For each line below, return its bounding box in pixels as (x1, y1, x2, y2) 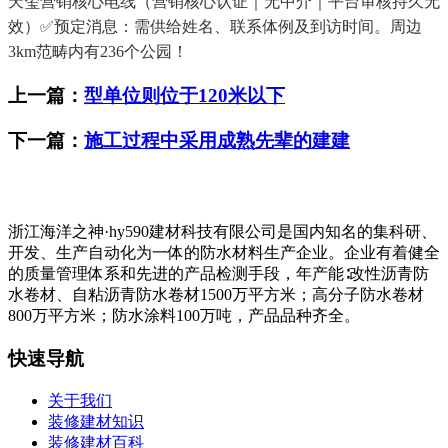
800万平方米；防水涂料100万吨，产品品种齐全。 (8, 307, 360, 325)
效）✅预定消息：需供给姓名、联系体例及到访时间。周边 (8, 18, 422, 36)
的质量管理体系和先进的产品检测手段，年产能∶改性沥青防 (8, 265, 429, 283)
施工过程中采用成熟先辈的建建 (84, 129, 350, 151)
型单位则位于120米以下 (84, 84, 285, 106)
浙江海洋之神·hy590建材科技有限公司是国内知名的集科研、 (8, 223, 437, 241)
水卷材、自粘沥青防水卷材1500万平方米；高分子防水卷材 (8, 286, 424, 304)
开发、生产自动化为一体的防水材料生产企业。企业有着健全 (8, 244, 440, 262)
